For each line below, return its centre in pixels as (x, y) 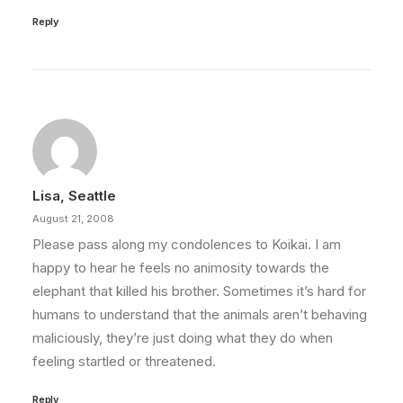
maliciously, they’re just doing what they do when (183, 338)
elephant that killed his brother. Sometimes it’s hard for (199, 291)
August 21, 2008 (73, 219)
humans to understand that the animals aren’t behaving (200, 314)
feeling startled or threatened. (124, 361)
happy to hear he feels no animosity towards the (181, 268)
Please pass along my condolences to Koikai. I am (187, 244)
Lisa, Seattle (74, 196)
